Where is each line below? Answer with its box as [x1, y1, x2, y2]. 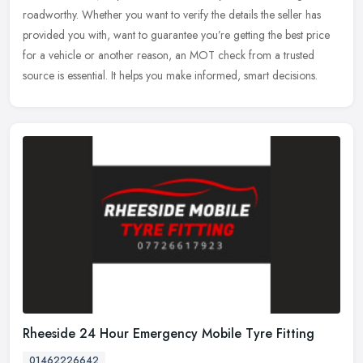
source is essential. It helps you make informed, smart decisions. [23, 66, 318, 83]
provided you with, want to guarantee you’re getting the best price [23, 26, 330, 43]
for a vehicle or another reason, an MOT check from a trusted [23, 46, 314, 63]
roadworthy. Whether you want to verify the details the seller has [23, 6, 321, 23]
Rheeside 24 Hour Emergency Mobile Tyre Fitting [23, 324, 314, 344]
